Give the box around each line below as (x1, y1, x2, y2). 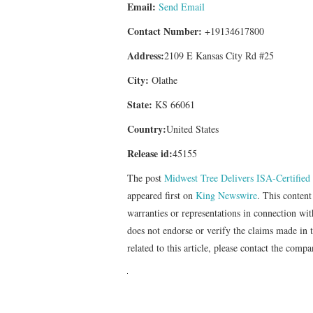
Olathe (149, 73, 177, 87)
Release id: (127, 145, 173, 161)
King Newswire (196, 188, 257, 202)
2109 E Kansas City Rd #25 (164, 48, 274, 62)
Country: (127, 121, 166, 136)
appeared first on (127, 188, 196, 202)
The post (127, 170, 164, 184)
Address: (127, 48, 164, 63)
